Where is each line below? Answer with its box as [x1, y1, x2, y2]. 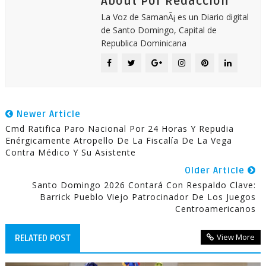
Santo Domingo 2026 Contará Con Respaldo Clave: [32, 179, 256, 191]
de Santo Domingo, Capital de [100, 24, 217, 36]
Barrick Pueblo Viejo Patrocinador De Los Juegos [40, 191, 256, 202]
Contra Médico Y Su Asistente [5, 147, 136, 158]
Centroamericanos [175, 203, 256, 214]
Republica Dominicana [100, 37, 186, 49]
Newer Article [13, 109, 81, 119]
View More [217, 232, 255, 242]
